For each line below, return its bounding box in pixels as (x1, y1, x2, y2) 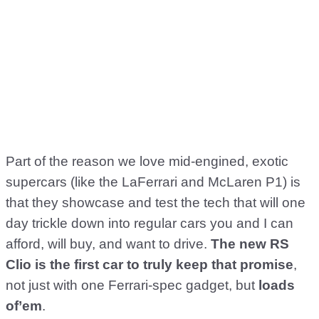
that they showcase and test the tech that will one (6, 195, 305, 210)
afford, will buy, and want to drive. (6, 236, 211, 251)
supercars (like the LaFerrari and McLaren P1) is (6, 174, 300, 189)
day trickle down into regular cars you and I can (6, 216, 293, 231)
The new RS (211, 236, 289, 251)
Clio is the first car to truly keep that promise (6, 257, 293, 272)
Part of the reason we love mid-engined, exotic (6, 154, 288, 169)
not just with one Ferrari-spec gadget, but (6, 278, 258, 293)
